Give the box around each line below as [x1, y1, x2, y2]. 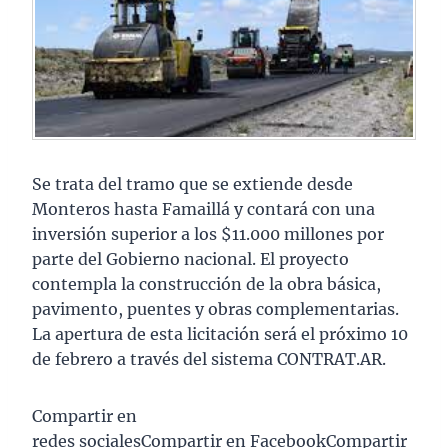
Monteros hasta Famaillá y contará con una [32, 199, 375, 220]
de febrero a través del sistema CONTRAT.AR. [32, 349, 386, 370]
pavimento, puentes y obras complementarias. [32, 299, 399, 320]
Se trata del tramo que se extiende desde [32, 174, 353, 195]
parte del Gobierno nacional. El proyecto [32, 249, 349, 270]
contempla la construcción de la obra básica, [32, 274, 381, 295]
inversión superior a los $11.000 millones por [32, 224, 384, 245]
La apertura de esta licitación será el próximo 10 [32, 324, 408, 345]
